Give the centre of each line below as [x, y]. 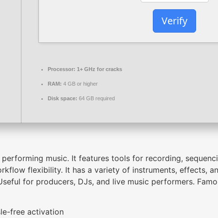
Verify [174, 21]
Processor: [62, 69]
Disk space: [63, 98]
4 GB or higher [80, 83]
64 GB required [96, 98]
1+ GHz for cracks [99, 69]
